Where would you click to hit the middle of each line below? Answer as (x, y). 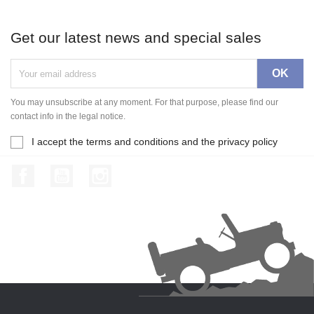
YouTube (95, 172)
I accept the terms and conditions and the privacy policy (155, 141)
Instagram (136, 172)
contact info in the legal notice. (68, 116)
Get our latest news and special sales (136, 37)
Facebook (59, 172)
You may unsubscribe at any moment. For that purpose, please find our (144, 102)
